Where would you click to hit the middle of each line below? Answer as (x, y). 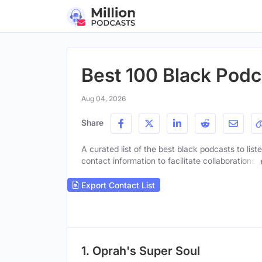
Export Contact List (117, 185)
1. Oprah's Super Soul (141, 251)
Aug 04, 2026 (104, 99)
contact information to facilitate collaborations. (170, 161)
